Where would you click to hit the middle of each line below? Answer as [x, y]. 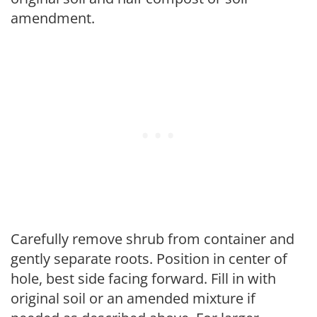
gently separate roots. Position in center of [149, 259]
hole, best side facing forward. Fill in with [143, 278]
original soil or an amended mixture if [133, 298]
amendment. [53, 18]
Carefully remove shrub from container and [152, 239]
